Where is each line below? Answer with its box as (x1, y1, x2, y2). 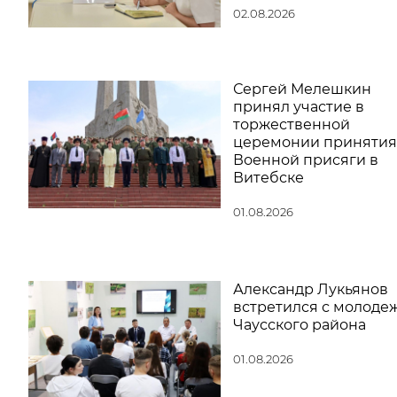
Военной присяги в (232, 151, 378, 168)
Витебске (232, 168, 304, 186)
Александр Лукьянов (232, 280, 388, 298)
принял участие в (232, 97, 364, 115)
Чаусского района (232, 315, 366, 333)
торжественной (232, 115, 350, 133)
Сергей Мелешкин (232, 80, 371, 97)
